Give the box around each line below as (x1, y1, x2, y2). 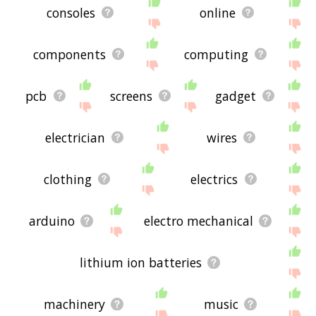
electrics (190, 170, 238, 188)
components (33, 45, 107, 63)
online (199, 4, 236, 21)
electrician (44, 128, 105, 146)
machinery (43, 295, 105, 312)
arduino (28, 212, 75, 229)
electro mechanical (143, 212, 253, 229)
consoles (46, 4, 95, 21)
